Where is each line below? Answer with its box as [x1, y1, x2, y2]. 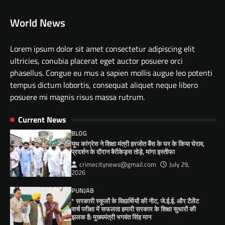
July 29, [169, 160, 190, 170]
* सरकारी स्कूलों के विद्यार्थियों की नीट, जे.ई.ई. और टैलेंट [71, 196, 199, 206]
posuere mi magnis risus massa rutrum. [10, 91, 147, 103]
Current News [18, 114, 66, 126]
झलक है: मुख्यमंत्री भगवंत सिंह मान [71, 212, 152, 222]
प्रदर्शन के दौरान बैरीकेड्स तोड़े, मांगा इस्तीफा [71, 147, 175, 157]
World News [10, 15, 65, 31]
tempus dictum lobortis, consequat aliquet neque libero [10, 79, 198, 91]
